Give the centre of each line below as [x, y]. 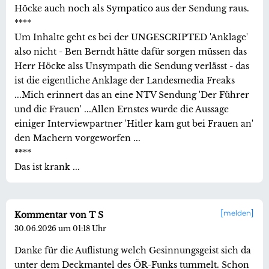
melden [237, 213]
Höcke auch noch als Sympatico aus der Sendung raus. [132, 8]
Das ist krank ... [47, 167]
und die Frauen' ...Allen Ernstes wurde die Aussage [122, 109]
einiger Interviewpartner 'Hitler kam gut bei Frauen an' [134, 123]
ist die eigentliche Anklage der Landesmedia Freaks [125, 80]
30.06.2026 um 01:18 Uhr [60, 228]
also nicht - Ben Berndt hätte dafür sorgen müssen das [131, 51]
